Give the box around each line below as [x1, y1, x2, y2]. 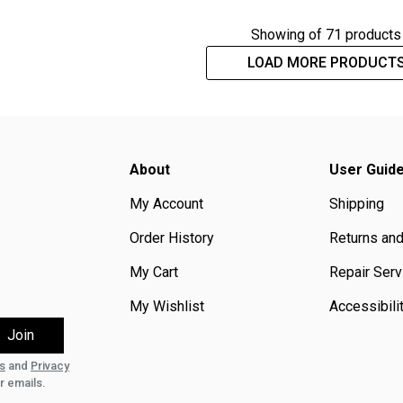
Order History [130, 229, 214, 247]
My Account [130, 195, 203, 213]
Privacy [31, 358, 69, 372]
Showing [251, 26, 309, 44]
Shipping [328, 195, 384, 213]
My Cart [130, 264, 178, 282]
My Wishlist [130, 298, 204, 316]
